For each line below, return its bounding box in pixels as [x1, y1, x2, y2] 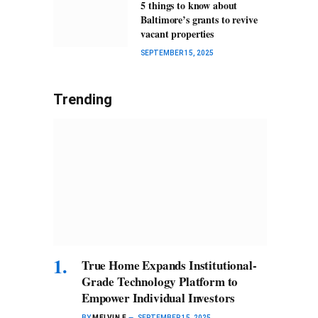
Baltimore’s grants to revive [141, 11, 258, 27]
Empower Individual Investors [82, 288, 236, 307]
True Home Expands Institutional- [82, 256, 257, 274]
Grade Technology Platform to [82, 272, 238, 290]
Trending [53, 90, 112, 108]
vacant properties [141, 26, 214, 41]
